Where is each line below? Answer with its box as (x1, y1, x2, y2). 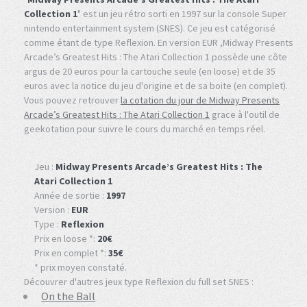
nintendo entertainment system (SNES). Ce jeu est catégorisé (24, 22, 275, 34)
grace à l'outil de (210, 108, 280, 121)
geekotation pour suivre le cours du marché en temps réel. (24, 123, 265, 135)
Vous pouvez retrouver (24, 94, 121, 106)
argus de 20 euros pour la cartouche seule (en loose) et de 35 (24, 65, 275, 77)
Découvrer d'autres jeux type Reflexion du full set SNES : (24, 275, 254, 288)
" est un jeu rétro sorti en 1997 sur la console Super (77, 8, 286, 20)
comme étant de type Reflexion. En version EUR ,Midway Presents (24, 36, 293, 49)
